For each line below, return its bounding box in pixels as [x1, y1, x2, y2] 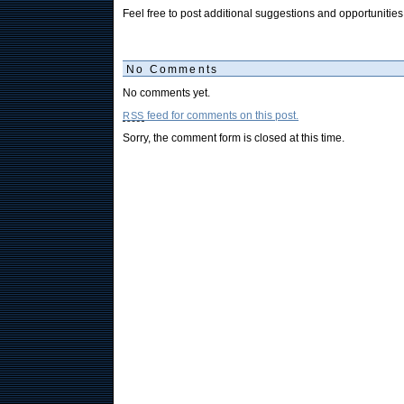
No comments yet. [123, 86, 210, 99]
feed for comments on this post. [144, 108, 299, 122]
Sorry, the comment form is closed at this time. [123, 131, 344, 144]
